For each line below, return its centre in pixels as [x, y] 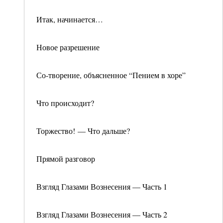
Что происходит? [65, 103]
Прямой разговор [66, 159]
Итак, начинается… [70, 19]
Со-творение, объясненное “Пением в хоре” [111, 75]
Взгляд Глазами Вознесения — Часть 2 [102, 214]
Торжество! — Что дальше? [83, 131]
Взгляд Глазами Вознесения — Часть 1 [102, 186]
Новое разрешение [68, 47]
